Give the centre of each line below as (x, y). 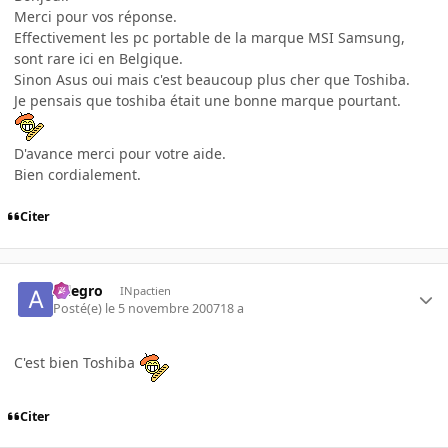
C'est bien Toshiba (76, 363)
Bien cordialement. (77, 174)
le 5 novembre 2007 (163, 309)
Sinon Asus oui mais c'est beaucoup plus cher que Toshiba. (212, 79)
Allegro (78, 290)
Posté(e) (79, 309)
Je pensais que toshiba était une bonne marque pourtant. (207, 100)
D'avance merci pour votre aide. (120, 153)
